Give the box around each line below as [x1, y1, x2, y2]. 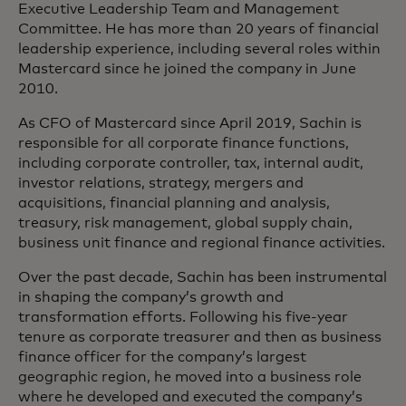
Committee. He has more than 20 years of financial [18, 22, 379, 36]
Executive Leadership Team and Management [18, 2, 339, 16]
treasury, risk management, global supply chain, [18, 216, 353, 230]
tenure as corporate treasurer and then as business [18, 330, 382, 344]
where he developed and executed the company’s [18, 390, 362, 404]
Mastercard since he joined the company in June [18, 62, 356, 76]
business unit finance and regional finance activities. [18, 236, 385, 250]
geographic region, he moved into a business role [18, 370, 362, 384]
